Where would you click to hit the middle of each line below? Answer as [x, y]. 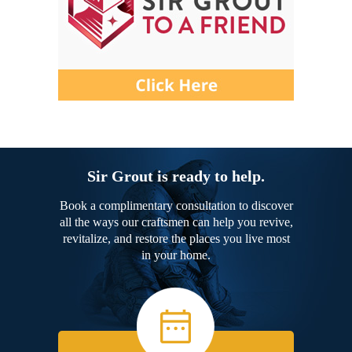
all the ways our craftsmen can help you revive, [176, 222]
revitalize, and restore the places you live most [176, 238]
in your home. [176, 255]
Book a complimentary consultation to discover [176, 205]
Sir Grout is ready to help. [176, 176]
